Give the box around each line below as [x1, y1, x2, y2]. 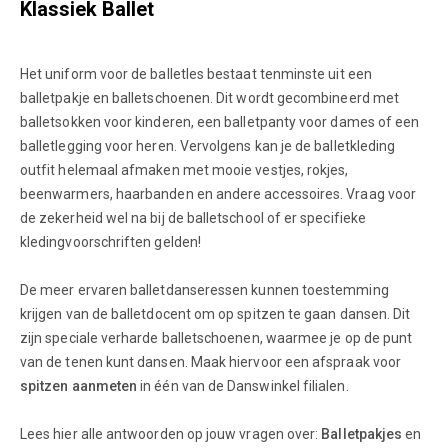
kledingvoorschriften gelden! [20, 234, 201, 250]
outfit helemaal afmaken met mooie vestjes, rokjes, [20, 162, 349, 178]
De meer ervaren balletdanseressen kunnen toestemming [20, 282, 389, 298]
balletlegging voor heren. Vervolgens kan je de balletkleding [20, 138, 396, 154]
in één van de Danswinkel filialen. [137, 378, 349, 394]
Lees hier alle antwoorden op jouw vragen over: [20, 426, 322, 442]
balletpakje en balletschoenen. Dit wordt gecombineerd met [20, 90, 399, 106]
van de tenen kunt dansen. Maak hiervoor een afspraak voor [20, 354, 401, 370]
